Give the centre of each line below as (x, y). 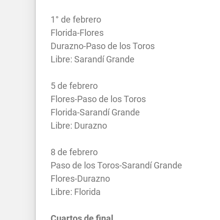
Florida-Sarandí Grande (95, 112)
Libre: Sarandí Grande (93, 59)
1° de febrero (76, 19)
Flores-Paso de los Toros (98, 99)
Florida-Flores (77, 32)
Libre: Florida (76, 192)
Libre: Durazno (79, 125)
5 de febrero (74, 85)
